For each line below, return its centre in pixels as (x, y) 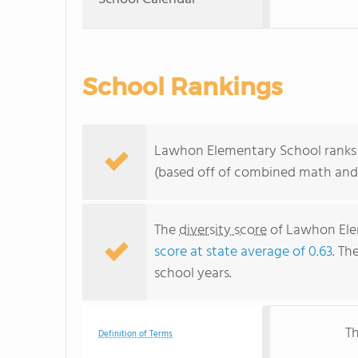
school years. (193, 274)
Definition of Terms (135, 334)
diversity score (223, 231)
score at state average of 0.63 (243, 252)
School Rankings (182, 87)
